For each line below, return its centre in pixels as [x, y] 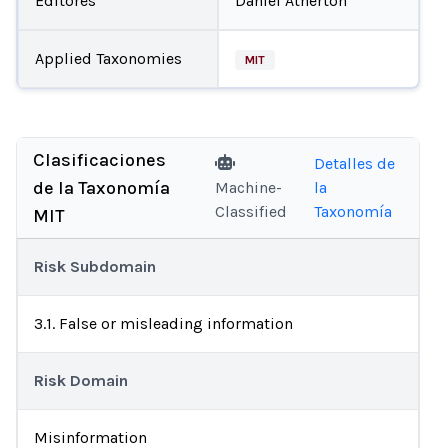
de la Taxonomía [101, 188]
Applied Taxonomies [108, 58]
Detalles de [354, 163]
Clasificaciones [99, 160]
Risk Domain [81, 380]
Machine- [249, 187]
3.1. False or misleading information [163, 323]
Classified [251, 211]
